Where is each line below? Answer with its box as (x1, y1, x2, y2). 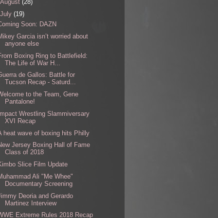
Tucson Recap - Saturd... (5, 78, 76, 86)
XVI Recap (5, 117, 36, 125)
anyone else (5, 39, 39, 47)
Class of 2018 (5, 148, 44, 156)
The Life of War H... (5, 59, 61, 67)
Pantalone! (5, 98, 36, 106)
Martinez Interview (5, 199, 57, 207)
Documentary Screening (5, 180, 73, 187)
